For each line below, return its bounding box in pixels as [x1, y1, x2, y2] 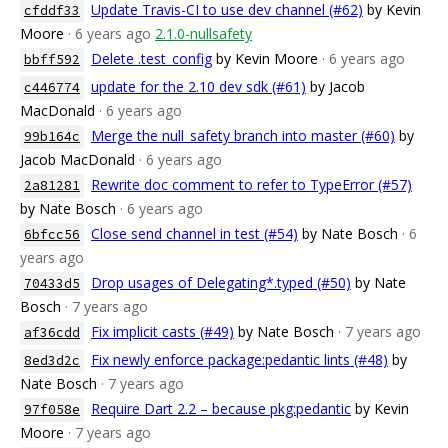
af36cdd [24, 324, 80, 341]
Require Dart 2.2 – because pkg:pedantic [91, 399, 351, 418]
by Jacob [310, 77, 365, 96]
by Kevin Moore [216, 49, 318, 68]
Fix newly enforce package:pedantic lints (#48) [91, 350, 388, 369]
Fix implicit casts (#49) [91, 322, 234, 341]
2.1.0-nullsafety [155, 24, 252, 43]
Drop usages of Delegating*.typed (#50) [91, 273, 351, 292]
